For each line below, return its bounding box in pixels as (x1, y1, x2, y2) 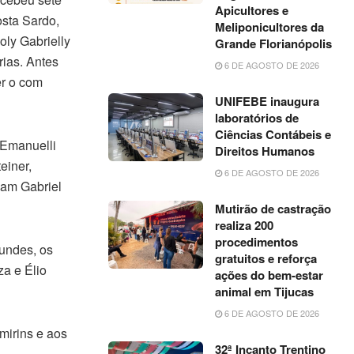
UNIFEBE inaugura (215, 92, 320, 110)
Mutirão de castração (215, 200, 332, 217)
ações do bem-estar (215, 266, 324, 284)
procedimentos (215, 233, 299, 250)
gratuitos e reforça (215, 250, 318, 267)
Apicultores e (215, 2, 289, 19)
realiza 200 (215, 217, 274, 234)
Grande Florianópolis (215, 35, 333, 52)
